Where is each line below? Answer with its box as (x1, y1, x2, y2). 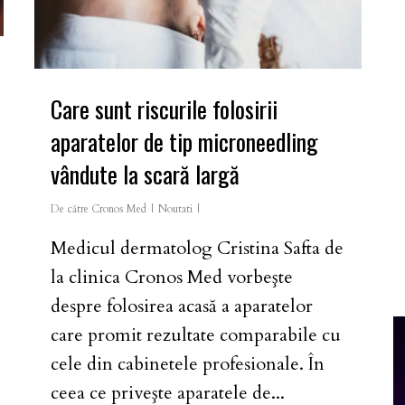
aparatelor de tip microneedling (51, 123, 318, 159)
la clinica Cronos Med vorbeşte (51, 264, 293, 289)
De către (51, 201, 89, 216)
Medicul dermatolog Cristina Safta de (51, 235, 344, 260)
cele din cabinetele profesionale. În (51, 351, 325, 376)
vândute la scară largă (51, 155, 240, 192)
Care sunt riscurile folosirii (51, 90, 278, 127)
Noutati (158, 201, 193, 216)
